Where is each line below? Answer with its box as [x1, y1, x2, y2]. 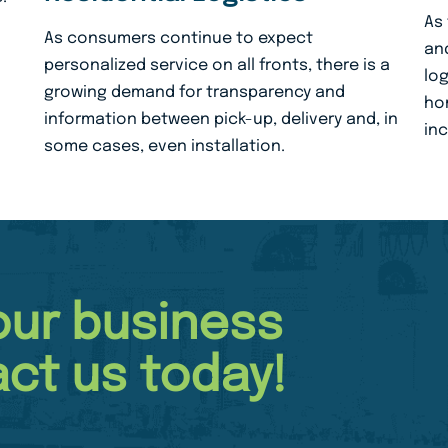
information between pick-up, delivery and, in [43, 110, 398, 128]
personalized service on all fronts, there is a [43, 56, 390, 74]
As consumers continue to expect [43, 29, 313, 47]
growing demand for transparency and [43, 83, 345, 101]
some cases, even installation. [43, 137, 285, 155]
